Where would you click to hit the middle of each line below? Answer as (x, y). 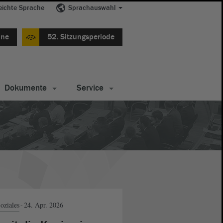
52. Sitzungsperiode (81, 37)
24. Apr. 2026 (43, 205)
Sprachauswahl (92, 8)
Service (90, 88)
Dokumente (26, 88)
